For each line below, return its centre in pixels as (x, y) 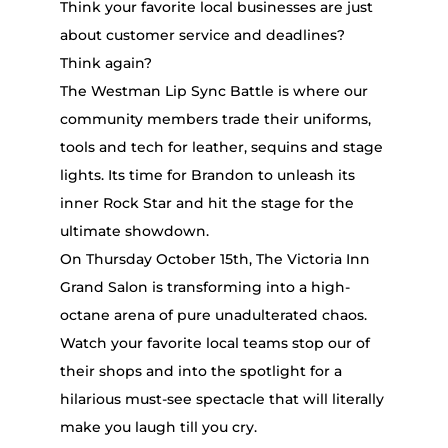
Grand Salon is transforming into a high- (204, 287)
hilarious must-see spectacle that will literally (221, 399)
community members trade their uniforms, (215, 119)
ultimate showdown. (134, 231)
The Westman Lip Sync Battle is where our (213, 91)
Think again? (105, 63)
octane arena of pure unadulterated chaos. (213, 315)
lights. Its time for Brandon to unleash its (207, 175)
